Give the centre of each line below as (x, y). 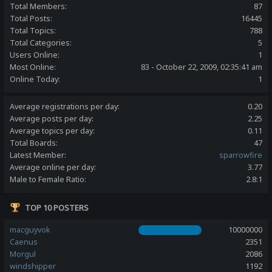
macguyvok (30, 229)
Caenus (24, 242)
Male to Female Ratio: (48, 179)
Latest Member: (38, 155)
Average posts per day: (52, 118)
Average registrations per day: (65, 106)
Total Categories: (41, 42)
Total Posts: (31, 18)
